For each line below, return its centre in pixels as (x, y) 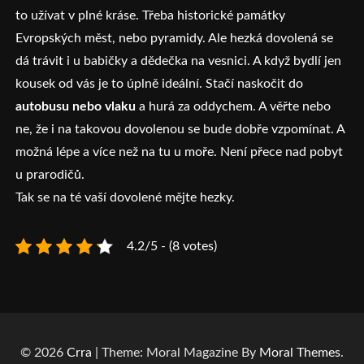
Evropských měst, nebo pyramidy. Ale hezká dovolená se (175, 39)
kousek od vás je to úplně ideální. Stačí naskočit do (160, 84)
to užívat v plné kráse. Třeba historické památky (151, 16)
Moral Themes (300, 353)
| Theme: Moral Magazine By (175, 353)
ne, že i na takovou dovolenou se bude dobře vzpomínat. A (180, 130)
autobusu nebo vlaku (76, 107)
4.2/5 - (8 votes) (172, 247)
